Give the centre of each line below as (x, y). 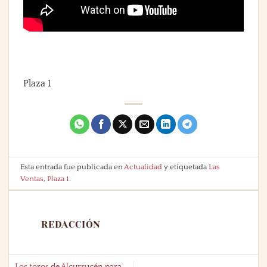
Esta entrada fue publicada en (72, 167)
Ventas (32, 178)
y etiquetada (186, 167)
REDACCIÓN (71, 224)
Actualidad (143, 167)
